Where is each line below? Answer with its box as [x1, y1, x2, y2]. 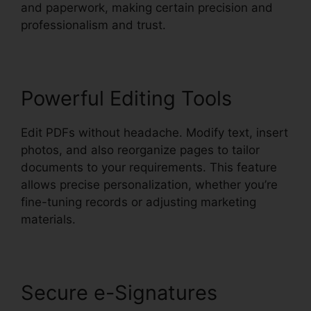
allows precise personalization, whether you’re [21, 177, 278, 192]
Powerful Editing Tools [21, 85, 232, 110]
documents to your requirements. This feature [21, 160, 277, 174]
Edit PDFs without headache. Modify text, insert [21, 125, 288, 140]
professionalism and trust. [21, 17, 166, 32]
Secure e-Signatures [21, 280, 217, 305]
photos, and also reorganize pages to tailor [21, 142, 260, 157]
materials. [21, 212, 76, 226]
